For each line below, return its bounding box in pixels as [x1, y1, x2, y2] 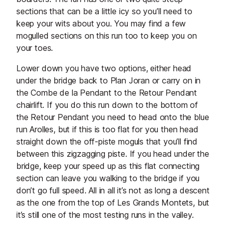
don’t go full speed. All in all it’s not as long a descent [16, 185, 210, 196]
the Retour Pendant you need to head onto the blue [16, 112, 209, 123]
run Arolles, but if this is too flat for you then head [16, 124, 198, 135]
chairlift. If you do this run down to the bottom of [16, 100, 198, 110]
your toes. [16, 43, 53, 53]
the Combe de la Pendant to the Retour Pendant [16, 88, 197, 98]
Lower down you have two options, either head [16, 63, 192, 74]
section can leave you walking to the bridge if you [16, 173, 200, 184]
